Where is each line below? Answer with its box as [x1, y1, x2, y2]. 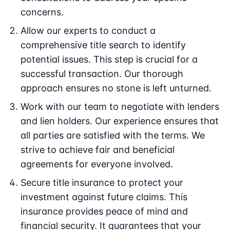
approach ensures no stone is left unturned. [21, 83, 212, 94]
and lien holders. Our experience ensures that [21, 116, 219, 127]
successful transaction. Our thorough [21, 68, 183, 80]
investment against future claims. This [21, 191, 187, 203]
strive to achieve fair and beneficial [21, 144, 175, 156]
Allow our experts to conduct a [21, 25, 156, 36]
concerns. [21, 7, 64, 18]
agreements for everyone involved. [21, 159, 173, 170]
